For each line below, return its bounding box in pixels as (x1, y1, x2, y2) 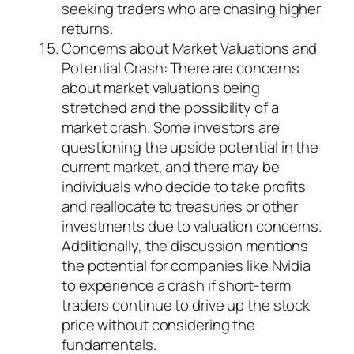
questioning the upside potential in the (62, 137, 319, 158)
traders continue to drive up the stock (62, 295, 311, 316)
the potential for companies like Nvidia (62, 255, 311, 277)
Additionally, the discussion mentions (62, 235, 309, 257)
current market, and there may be (62, 156, 280, 178)
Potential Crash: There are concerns (62, 58, 299, 79)
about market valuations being (62, 77, 261, 99)
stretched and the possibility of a (62, 97, 279, 119)
